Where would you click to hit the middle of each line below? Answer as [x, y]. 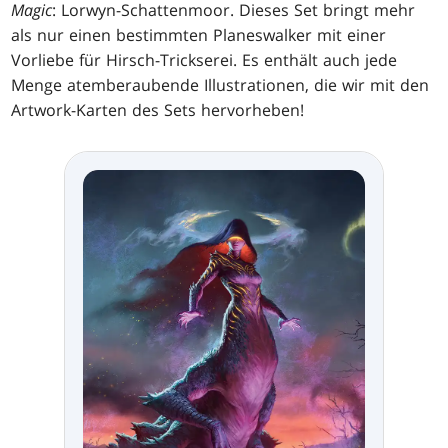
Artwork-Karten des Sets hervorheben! [158, 110]
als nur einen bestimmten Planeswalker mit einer [199, 35]
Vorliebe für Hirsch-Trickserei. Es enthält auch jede [204, 60]
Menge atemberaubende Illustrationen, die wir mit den [220, 85]
